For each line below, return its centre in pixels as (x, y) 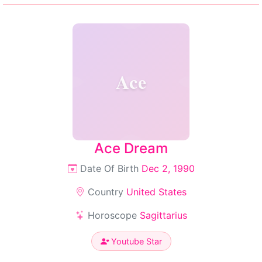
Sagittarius (163, 215)
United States (156, 192)
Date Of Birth (109, 168)
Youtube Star (135, 241)
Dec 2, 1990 (168, 168)
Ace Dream (131, 148)
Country (106, 192)
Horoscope (112, 215)
